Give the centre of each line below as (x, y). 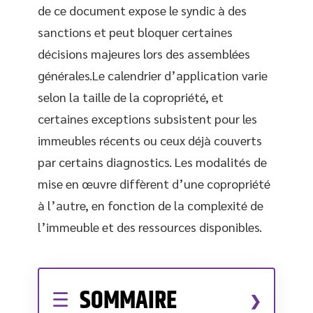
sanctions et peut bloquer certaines (135, 32)
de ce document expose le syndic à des (142, 10)
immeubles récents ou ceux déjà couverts (150, 140)
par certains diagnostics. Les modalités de (152, 162)
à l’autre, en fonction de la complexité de (151, 205)
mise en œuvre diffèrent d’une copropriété (154, 183)
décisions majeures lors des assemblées (144, 53)
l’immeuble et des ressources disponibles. (150, 227)
